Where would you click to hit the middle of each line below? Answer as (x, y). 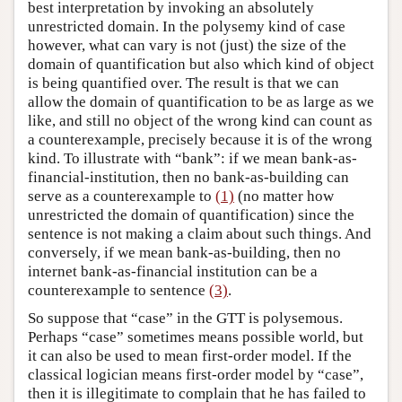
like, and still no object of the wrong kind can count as (200, 120)
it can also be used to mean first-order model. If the (190, 355)
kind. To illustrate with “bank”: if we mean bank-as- (192, 158)
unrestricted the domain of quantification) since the (191, 214)
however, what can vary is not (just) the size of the (187, 45)
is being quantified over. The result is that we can (184, 83)
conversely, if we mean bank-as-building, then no (184, 252)
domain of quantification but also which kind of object (201, 64)
